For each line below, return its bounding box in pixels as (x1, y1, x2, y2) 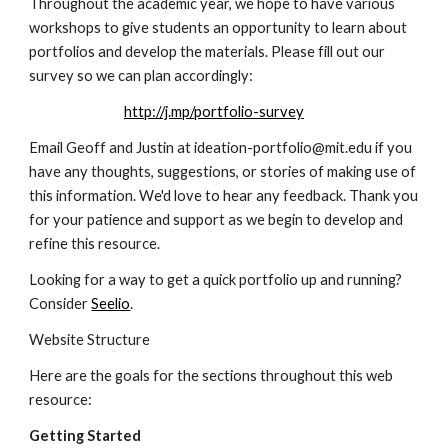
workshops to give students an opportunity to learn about (29, 19, 408, 36)
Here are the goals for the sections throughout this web (29, 367, 394, 384)
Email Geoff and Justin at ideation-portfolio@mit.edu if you (29, 139, 413, 156)
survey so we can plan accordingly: (29, 67, 254, 84)
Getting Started (29, 427, 142, 444)
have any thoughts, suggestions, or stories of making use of (29, 163, 417, 180)
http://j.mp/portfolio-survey (124, 103, 304, 120)
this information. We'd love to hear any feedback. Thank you (29, 187, 419, 204)
